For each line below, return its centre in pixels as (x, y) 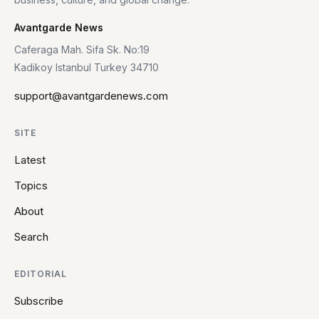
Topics (31, 185)
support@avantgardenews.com (91, 95)
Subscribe (39, 300)
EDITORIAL (41, 273)
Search (31, 236)
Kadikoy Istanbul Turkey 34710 (87, 67)
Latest (30, 159)
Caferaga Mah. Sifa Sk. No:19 (82, 49)
